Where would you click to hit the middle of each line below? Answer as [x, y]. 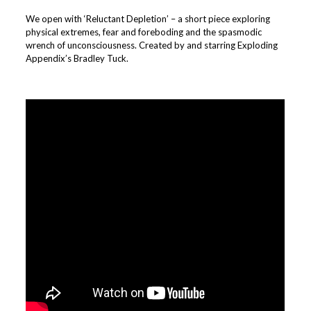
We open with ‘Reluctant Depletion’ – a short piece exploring [148, 18]
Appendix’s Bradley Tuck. [77, 58]
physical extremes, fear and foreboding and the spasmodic [144, 32]
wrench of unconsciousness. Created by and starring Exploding [152, 45]
